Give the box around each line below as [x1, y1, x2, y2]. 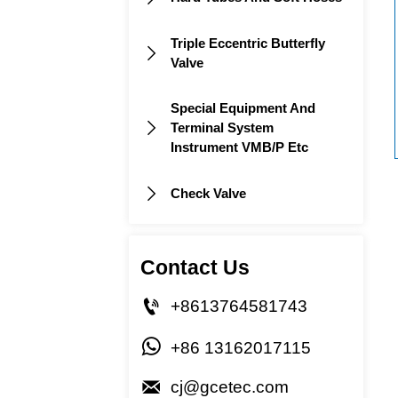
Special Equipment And [171, 99, 316, 115]
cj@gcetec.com [171, 377, 290, 396]
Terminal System [171, 119, 275, 135]
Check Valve [171, 185, 247, 201]
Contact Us [140, 256, 251, 279]
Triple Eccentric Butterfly [171, 36, 326, 52]
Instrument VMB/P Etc [171, 139, 309, 155]
